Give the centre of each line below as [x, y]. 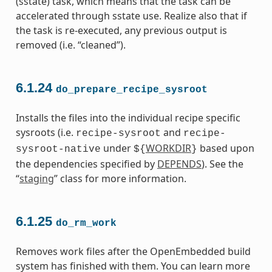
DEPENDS [179, 164]
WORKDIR [168, 148]
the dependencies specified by [86, 164]
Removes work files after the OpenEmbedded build [133, 252]
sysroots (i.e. [46, 132]
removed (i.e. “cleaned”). [70, 45]
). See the [222, 164]
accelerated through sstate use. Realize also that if [131, 15]
